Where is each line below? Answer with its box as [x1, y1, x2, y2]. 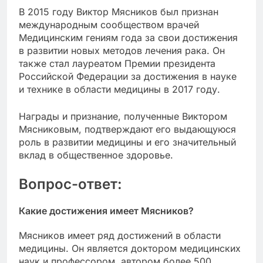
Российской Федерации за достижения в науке [19, 70, 237, 82]
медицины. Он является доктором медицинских [19, 242, 241, 255]
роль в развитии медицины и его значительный [19, 136, 236, 148]
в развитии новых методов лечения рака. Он [19, 44, 225, 56]
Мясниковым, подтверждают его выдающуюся [19, 123, 236, 135]
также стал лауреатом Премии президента [19, 57, 215, 69]
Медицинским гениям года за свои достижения [19, 31, 238, 43]
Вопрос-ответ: [19, 175, 122, 193]
